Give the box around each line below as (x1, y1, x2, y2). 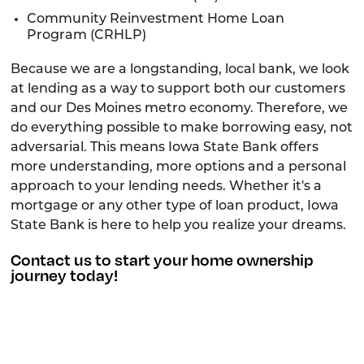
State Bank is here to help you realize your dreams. (11, 219, 347, 233)
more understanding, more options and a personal (11, 161, 347, 175)
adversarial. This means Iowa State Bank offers (11, 141, 319, 155)
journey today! (11, 265, 119, 286)
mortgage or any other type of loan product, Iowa (11, 200, 340, 214)
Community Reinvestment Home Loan (27, 13, 285, 27)
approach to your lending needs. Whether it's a (11, 180, 323, 194)
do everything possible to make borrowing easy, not (11, 122, 353, 136)
